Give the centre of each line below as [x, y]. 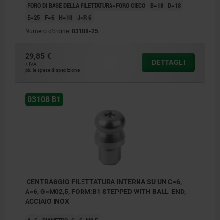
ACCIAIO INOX [47, 202]
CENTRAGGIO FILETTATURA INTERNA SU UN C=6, [103, 182]
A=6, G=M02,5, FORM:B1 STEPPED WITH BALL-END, [105, 192]
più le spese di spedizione [52, 70]
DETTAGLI [168, 63]
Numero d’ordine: [48, 32]
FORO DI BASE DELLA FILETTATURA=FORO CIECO [86, 6]
